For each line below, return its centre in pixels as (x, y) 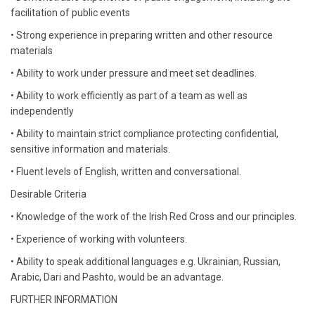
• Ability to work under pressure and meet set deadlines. (134, 73)
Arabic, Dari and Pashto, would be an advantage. (117, 277)
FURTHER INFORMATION (64, 300)
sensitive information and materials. (90, 149)
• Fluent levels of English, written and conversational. (126, 172)
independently (42, 111)
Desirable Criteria (49, 194)
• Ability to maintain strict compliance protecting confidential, (144, 134)
